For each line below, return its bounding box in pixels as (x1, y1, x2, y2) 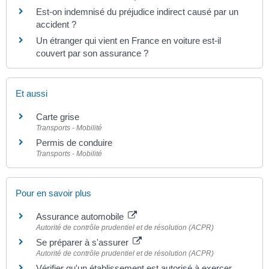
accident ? (36, 19, 76, 30)
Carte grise (36, 112, 79, 122)
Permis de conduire (36, 138, 112, 148)
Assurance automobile (36, 211, 126, 222)
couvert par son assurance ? (36, 48, 148, 59)
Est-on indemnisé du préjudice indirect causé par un (36, 7, 238, 17)
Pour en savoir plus (16, 187, 91, 198)
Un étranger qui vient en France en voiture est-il (36, 35, 221, 46)
